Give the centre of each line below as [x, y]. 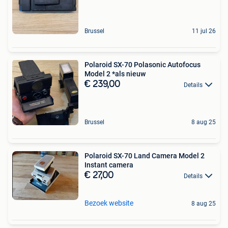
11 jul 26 [204, 31]
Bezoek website [109, 203]
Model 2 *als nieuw [115, 74]
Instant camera [109, 165]
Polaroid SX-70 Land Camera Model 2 [145, 155]
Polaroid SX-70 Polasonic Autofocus [142, 64]
